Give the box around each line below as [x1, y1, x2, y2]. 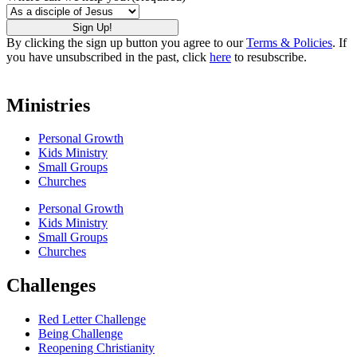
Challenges [6, 275, 96, 296]
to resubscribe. [231, 49, 307, 64]
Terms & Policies [246, 35, 332, 49]
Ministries [6, 94, 90, 116]
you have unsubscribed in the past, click [6, 49, 210, 64]
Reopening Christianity [38, 341, 155, 355]
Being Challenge [38, 327, 123, 341]
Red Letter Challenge [38, 312, 146, 327]
